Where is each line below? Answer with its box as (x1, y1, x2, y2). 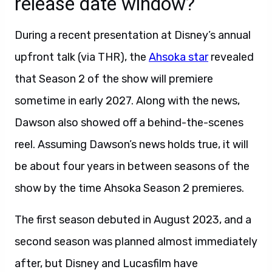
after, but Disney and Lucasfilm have (15, 257, 198, 270)
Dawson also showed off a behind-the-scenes (15, 116, 243, 129)
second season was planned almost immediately (15, 235, 257, 248)
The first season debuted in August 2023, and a (15, 213, 251, 226)
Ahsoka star (149, 50, 208, 64)
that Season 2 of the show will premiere (15, 72, 213, 86)
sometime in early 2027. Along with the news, (15, 94, 240, 107)
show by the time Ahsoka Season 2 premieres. (15, 182, 244, 195)
